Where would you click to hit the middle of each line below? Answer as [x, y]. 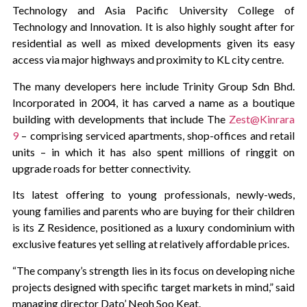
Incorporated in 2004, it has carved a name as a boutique [153, 102]
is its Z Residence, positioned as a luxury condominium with [153, 228]
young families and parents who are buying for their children [153, 211]
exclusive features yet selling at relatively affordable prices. [150, 244]
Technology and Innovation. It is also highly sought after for [153, 27]
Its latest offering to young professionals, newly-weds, [153, 195]
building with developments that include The [121, 119]
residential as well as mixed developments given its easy [153, 43]
